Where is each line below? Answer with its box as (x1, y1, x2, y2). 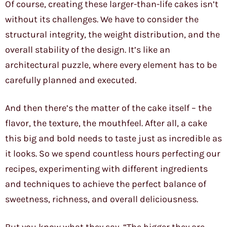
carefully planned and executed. (5, 74, 136, 86)
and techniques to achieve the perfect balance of (5, 178, 206, 190)
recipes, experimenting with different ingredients (5, 163, 208, 175)
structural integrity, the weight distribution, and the (5, 29, 220, 41)
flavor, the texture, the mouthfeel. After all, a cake (5, 118, 207, 129)
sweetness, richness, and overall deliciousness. (5, 194, 198, 205)
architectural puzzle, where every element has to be (5, 59, 217, 71)
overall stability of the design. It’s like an (5, 44, 170, 56)
